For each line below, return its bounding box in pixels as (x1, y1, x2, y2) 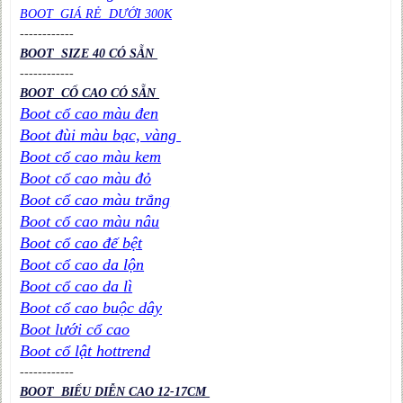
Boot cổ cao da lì (20, 276, 133, 295)
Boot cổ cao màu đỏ (20, 168, 152, 187)
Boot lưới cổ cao (20, 319, 130, 338)
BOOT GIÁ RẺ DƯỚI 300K (20, 6, 173, 21)
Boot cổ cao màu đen (20, 103, 159, 122)
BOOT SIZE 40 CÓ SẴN (20, 46, 158, 60)
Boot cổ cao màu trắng (20, 190, 171, 209)
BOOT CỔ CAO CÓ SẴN (20, 85, 160, 100)
